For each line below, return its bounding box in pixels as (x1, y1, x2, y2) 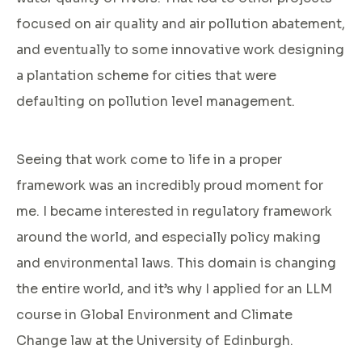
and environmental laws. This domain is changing (16, 254, 336, 271)
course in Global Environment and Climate (16, 305, 293, 323)
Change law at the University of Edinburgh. (16, 331, 293, 349)
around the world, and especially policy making (16, 228, 321, 246)
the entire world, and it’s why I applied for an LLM (16, 280, 332, 297)
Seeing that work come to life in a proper (16, 150, 282, 168)
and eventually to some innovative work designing (16, 40, 344, 58)
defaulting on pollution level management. (16, 92, 295, 110)
